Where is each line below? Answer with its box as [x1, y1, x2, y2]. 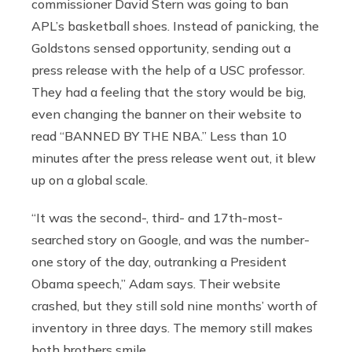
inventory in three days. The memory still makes [31, 320, 313, 336]
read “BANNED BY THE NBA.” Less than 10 [31, 128, 287, 145]
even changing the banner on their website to [31, 106, 302, 123]
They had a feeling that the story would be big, [31, 84, 306, 101]
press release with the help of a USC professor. [31, 62, 305, 79]
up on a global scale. [31, 172, 148, 189]
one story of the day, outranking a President [31, 254, 287, 270]
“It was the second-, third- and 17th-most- [31, 210, 283, 226]
